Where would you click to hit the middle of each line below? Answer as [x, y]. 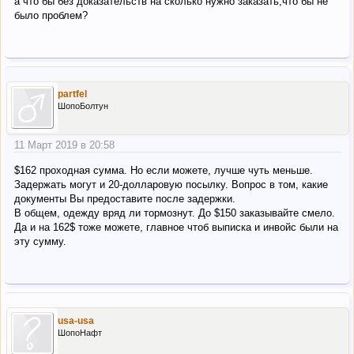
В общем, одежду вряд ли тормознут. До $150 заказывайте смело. [175, 213]
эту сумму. [40, 241]
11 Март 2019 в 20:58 [64, 145]
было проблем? [51, 15]
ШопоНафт [80, 332]
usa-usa [76, 320]
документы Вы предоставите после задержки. [125, 199]
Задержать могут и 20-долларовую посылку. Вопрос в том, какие [171, 185]
